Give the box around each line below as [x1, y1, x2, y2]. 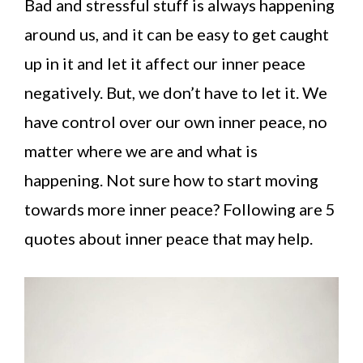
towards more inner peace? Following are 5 [24, 199, 335, 219]
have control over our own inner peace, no [24, 112, 327, 131]
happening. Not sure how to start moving [24, 170, 318, 190]
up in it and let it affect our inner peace [24, 53, 305, 73]
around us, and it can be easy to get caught [24, 24, 329, 44]
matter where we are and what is [24, 141, 258, 160]
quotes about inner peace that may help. [24, 228, 313, 248]
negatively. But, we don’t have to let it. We [24, 83, 327, 102]
